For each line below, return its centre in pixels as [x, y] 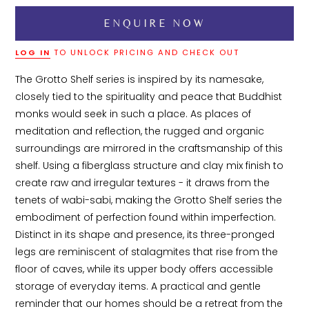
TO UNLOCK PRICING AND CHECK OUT [145, 53]
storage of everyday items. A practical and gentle [140, 287]
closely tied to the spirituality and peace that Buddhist [150, 97]
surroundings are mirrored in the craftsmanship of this [151, 149]
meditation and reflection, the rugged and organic [141, 131]
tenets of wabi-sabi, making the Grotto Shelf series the [150, 200]
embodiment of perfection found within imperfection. [147, 218]
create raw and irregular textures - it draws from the [144, 183]
